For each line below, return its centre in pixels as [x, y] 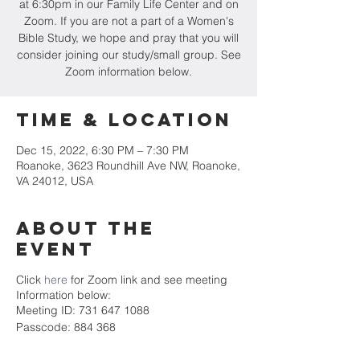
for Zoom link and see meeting [147, 280]
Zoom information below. [129, 72]
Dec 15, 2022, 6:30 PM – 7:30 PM [102, 150]
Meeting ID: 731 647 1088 [83, 310]
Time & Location [124, 120]
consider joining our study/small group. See [129, 55]
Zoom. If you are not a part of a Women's [129, 21]
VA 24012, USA [55, 181]
